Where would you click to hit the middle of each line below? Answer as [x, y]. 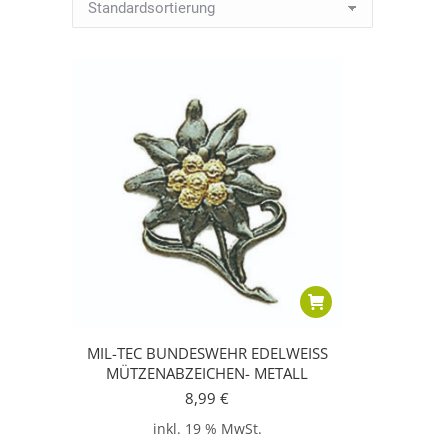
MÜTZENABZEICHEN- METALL [207, 373]
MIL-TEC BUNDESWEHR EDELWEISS [207, 353]
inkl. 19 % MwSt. [207, 429]
